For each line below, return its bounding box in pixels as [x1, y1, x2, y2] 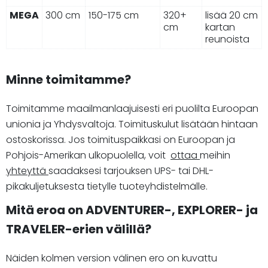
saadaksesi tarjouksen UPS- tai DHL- [48, 163, 214, 178]
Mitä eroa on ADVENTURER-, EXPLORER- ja [6, 201, 258, 218]
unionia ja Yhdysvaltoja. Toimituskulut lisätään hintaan [6, 117, 258, 131]
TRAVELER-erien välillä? [6, 220, 151, 237]
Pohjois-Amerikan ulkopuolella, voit [6, 148, 170, 162]
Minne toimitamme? [6, 71, 131, 88]
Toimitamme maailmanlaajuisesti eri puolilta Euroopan [6, 101, 258, 115]
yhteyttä [6, 163, 48, 178]
